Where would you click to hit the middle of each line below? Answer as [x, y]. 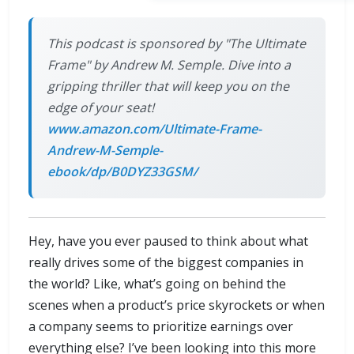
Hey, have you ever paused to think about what [168, 241]
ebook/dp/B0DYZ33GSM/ [122, 172]
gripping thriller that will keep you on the [168, 87]
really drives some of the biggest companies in [166, 263]
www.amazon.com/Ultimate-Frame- [154, 129]
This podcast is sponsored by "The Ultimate [177, 44]
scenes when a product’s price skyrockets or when [177, 305]
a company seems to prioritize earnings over [161, 327]
